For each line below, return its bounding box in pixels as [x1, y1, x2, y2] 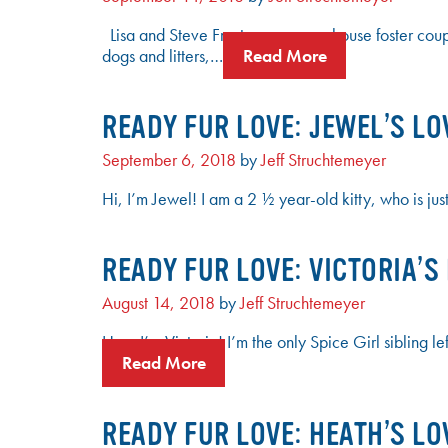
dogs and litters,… [102, 44, 223, 67]
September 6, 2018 [102, 149, 236, 172]
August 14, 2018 [102, 292, 215, 315]
